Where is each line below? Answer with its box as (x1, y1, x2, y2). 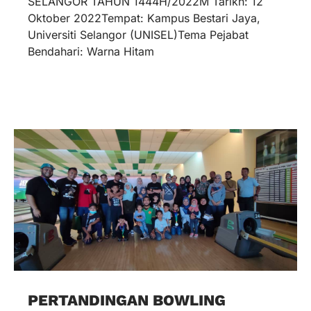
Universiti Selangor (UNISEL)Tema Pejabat (28, 27, 249, 42)
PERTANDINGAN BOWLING (28, 291, 226, 309)
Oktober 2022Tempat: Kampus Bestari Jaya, (28, 10, 260, 25)
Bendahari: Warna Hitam (28, 44, 154, 58)
